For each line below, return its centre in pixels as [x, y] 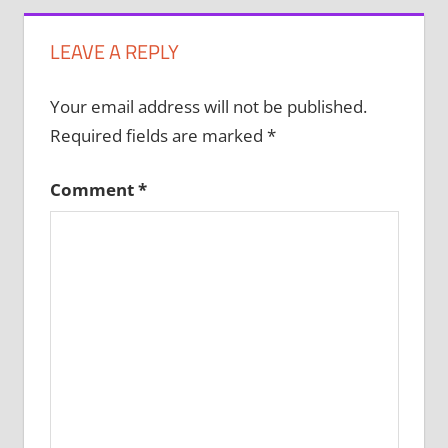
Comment [93, 190]
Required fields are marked [158, 135]
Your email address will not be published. [208, 106]
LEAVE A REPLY [114, 52]
